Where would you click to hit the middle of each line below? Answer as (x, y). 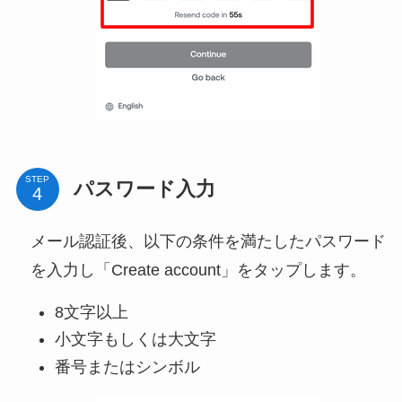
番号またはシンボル (127, 367)
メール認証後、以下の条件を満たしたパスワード (208, 241)
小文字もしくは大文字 (135, 340)
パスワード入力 (144, 188)
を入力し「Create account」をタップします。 (198, 270)
